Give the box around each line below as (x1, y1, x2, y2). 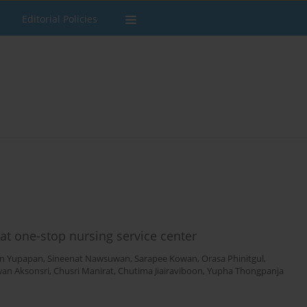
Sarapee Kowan (134, 253, 197, 265)
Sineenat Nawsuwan (47, 253, 130, 265)
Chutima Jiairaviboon (118, 265, 203, 278)
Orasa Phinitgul (201, 253, 264, 265)
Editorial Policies (22, 12, 97, 25)
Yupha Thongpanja (207, 265, 284, 278)
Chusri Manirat (53, 265, 114, 278)
